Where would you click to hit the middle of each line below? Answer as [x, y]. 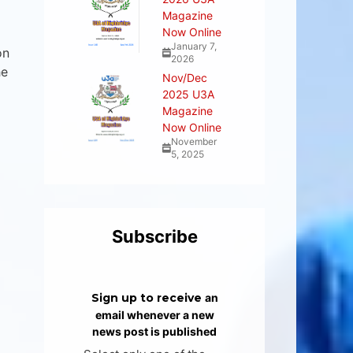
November [194, 142]
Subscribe [154, 237]
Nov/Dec [185, 78]
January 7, [194, 46]
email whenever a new [154, 315]
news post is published [154, 332]
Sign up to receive [148, 298]
